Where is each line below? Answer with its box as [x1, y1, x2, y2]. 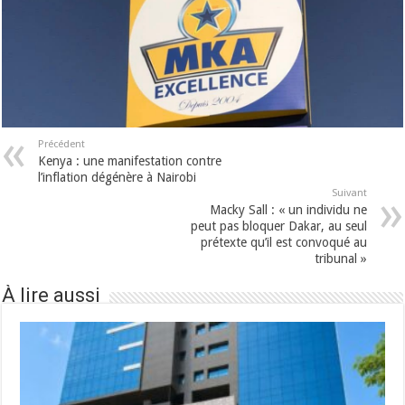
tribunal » [314, 251, 367, 267]
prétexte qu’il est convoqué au [200, 235, 367, 250]
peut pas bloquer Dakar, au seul [190, 219, 367, 234]
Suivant [331, 187, 367, 200]
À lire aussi [2, 284, 101, 307]
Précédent [38, 138, 86, 151]
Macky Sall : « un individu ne [209, 202, 367, 218]
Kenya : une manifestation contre [38, 154, 222, 169]
